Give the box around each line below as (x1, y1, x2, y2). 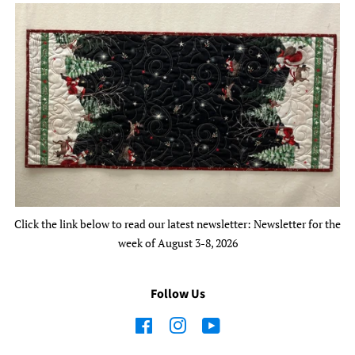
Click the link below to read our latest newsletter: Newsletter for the (14, 216, 341, 232)
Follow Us (150, 285, 205, 303)
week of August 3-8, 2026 (117, 235, 238, 251)
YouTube (220, 318, 265, 334)
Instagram (186, 318, 235, 334)
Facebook (153, 318, 200, 334)
